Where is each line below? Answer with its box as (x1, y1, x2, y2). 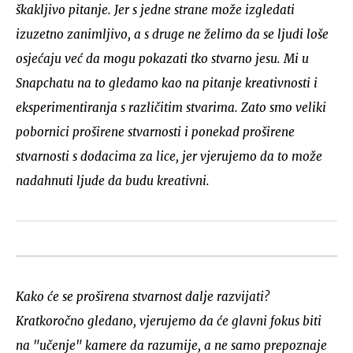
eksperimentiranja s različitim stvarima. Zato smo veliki (16, 99, 326, 115)
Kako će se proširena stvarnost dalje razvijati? (16, 288, 269, 304)
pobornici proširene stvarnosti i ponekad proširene (16, 124, 295, 139)
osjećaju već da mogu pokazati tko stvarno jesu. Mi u (16, 50, 309, 66)
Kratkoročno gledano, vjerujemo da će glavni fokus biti (16, 313, 321, 329)
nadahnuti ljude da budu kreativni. (16, 173, 210, 188)
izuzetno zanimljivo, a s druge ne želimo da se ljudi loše (16, 26, 329, 42)
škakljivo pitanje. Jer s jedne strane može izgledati (16, 2, 295, 17)
